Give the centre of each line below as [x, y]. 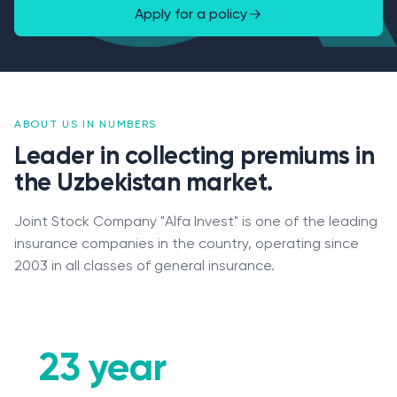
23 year [102, 367]
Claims [39, 343]
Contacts [50, 384]
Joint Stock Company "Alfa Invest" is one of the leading [196, 221]
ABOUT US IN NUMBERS [86, 124]
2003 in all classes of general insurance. [144, 265]
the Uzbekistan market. [144, 182]
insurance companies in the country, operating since [187, 243]
